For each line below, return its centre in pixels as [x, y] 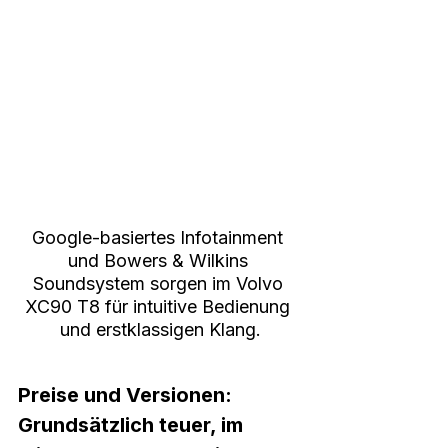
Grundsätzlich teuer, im [133, 425]
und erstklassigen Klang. [160, 330]
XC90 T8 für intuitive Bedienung [160, 307]
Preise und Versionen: [127, 395]
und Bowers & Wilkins [160, 261]
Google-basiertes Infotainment [160, 238]
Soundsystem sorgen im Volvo [160, 284]
